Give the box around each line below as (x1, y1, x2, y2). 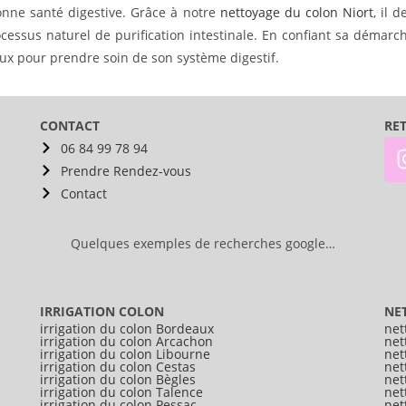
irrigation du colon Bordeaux (40, 319, 214, 337)
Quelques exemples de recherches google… (71, 234, 335, 252)
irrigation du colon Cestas (40, 357, 196, 375)
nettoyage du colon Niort (219, 3, 373, 21)
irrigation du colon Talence (40, 382, 203, 401)
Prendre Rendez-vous (60, 161, 191, 179)
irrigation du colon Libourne (40, 344, 210, 362)
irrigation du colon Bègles (40, 370, 196, 388)
